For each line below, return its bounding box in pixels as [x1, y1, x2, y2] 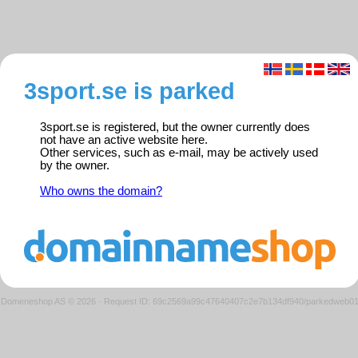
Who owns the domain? [40, 185, 162, 198]
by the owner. [40, 159, 109, 173]
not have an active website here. [40, 133, 208, 147]
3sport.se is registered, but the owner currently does [40, 121, 310, 134]
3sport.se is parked [24, 78, 235, 105]
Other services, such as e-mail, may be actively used [40, 146, 318, 160]
